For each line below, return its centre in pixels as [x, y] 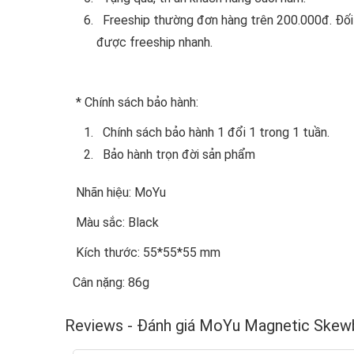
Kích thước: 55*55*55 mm [147, 253]
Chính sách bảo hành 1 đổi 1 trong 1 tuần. [213, 133]
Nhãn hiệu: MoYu [119, 193]
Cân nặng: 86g [111, 283]
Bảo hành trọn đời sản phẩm [176, 155]
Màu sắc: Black [116, 223]
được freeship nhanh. [154, 43]
